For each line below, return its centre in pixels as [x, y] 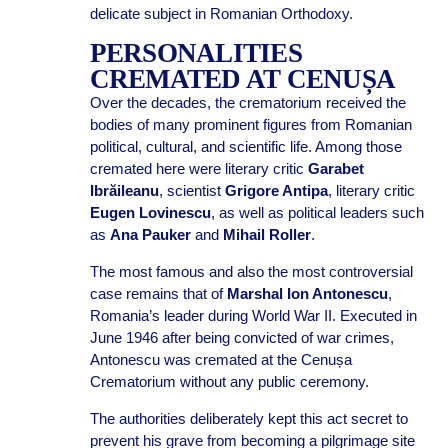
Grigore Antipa [276, 190]
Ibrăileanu [124, 190]
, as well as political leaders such [317, 212]
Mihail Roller [266, 234]
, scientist [191, 190]
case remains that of [158, 293]
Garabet [335, 168]
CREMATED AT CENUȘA [242, 79]
